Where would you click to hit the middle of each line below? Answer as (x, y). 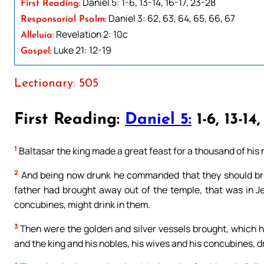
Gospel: (36, 51)
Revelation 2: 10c (91, 34)
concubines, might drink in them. (82, 204)
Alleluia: (37, 35)
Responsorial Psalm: (64, 19)
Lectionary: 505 (56, 83)
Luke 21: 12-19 (82, 50)
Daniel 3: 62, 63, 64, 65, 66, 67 (171, 18)
